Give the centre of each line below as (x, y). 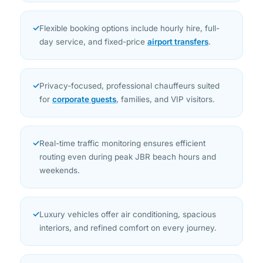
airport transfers (178, 22)
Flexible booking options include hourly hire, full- (129, 9)
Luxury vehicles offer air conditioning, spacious (128, 195)
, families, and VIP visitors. (166, 80)
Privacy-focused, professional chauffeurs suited (129, 66)
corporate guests (84, 80)
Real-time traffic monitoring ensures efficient (122, 124)
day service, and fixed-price (93, 22)
